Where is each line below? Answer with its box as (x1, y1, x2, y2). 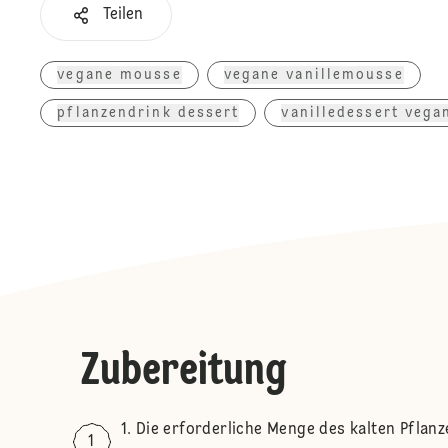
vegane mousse (57, 68, 182, 82)
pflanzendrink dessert (57, 106, 240, 120)
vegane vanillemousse (223, 68, 404, 82)
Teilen (103, 7, 144, 23)
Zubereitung (80, 348, 286, 395)
